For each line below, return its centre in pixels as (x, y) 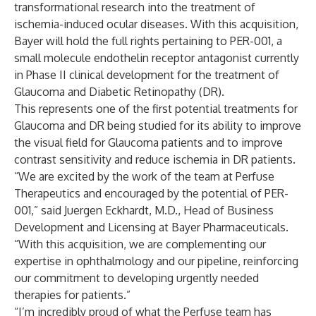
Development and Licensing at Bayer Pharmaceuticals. (151, 227)
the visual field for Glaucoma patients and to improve (148, 142)
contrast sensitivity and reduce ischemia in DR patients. (155, 159)
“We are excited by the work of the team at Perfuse (144, 176)
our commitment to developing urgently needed (136, 278)
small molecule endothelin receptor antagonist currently (157, 58)
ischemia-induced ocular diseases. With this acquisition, (156, 24)
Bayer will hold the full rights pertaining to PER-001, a (148, 41)
